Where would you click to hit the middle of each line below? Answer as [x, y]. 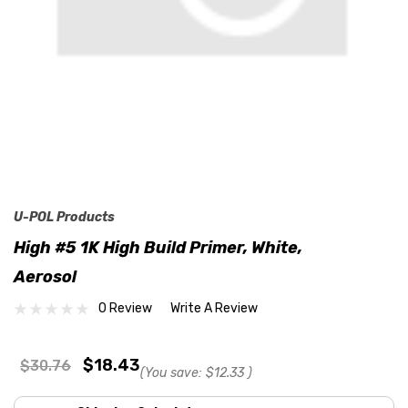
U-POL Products [64, 217]
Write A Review [214, 309]
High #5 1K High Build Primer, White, [158, 247]
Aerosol [45, 276]
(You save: [171, 372]
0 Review [125, 309]
